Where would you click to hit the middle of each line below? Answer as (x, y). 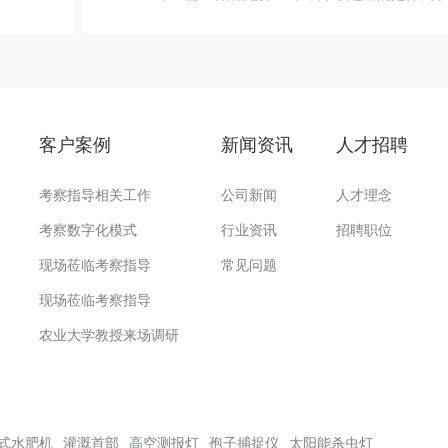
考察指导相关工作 (94, 194)
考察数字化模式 (87, 229)
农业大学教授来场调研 (108, 334)
